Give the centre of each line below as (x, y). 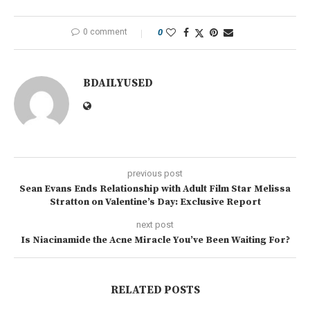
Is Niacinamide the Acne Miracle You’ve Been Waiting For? (155, 240)
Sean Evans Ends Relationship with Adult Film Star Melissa (155, 189)
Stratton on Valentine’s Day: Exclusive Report (155, 202)
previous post (155, 173)
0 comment (105, 31)
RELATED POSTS (155, 290)
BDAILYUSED (118, 83)
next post (155, 224)
